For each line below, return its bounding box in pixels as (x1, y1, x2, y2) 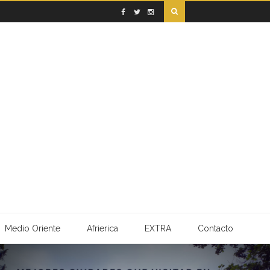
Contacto (197, 224, 233, 233)
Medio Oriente (4, 224, 60, 233)
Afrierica (86, 224, 118, 233)
